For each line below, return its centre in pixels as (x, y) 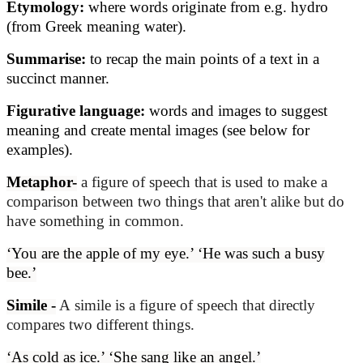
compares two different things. (100, 325)
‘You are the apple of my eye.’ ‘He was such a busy (166, 254)
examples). (40, 150)
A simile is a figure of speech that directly (186, 305)
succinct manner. (58, 79)
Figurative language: (78, 111)
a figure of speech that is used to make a (202, 182)
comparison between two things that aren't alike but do (175, 202)
